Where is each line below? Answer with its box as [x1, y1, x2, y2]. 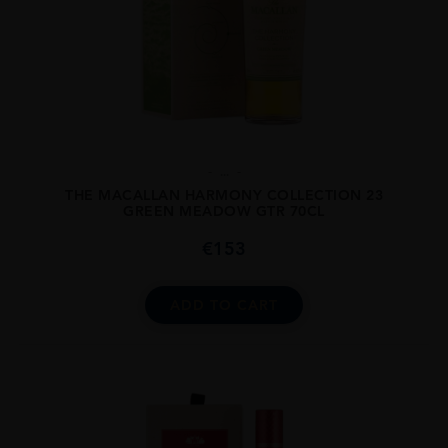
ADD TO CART [170, 295, 278, 314]
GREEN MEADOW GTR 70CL [123, 201, 325, 220]
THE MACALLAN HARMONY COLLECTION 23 [65, 185, 383, 204]
